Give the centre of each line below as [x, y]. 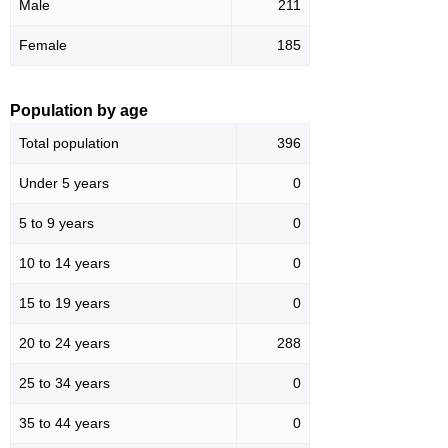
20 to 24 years [64, 342]
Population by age [79, 110]
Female [43, 44]
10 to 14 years [64, 262]
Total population [69, 142]
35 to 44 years [64, 422]
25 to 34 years [64, 382]
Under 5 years [64, 182]
